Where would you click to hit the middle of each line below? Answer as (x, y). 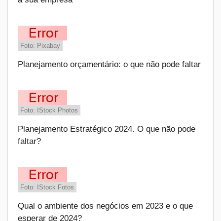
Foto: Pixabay (40, 46)
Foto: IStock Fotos (47, 187)
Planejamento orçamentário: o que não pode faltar (109, 64)
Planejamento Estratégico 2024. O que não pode (107, 129)
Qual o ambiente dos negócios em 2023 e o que (105, 206)
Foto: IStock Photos (49, 110)
